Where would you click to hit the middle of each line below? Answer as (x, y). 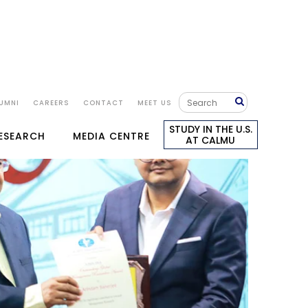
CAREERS (51, 103)
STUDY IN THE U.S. (210, 130)
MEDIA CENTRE (111, 136)
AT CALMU (211, 141)
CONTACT (103, 103)
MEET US (154, 103)
